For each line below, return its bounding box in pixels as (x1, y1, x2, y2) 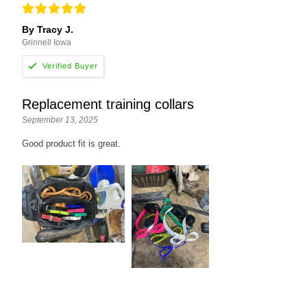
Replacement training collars (22, 96, 195, 112)
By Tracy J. (22, 23, 74, 35)
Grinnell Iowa (22, 37, 72, 47)
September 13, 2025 (22, 114, 99, 125)
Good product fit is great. (22, 138, 121, 149)
